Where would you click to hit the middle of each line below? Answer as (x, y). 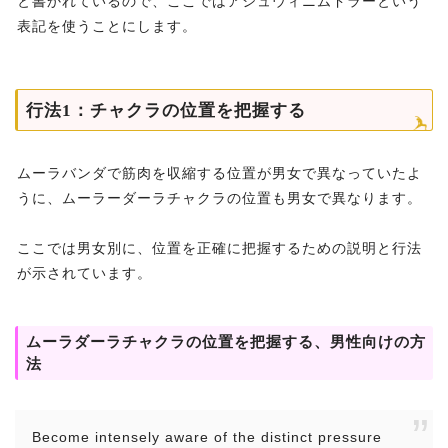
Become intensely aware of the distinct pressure (207, 437)
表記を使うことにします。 (107, 26)
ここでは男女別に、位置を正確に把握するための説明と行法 (219, 248)
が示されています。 (84, 273)
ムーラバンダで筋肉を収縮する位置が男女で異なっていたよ (219, 173)
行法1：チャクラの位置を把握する (166, 111)
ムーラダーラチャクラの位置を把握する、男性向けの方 (226, 342)
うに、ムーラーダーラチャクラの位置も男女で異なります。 (219, 198)
